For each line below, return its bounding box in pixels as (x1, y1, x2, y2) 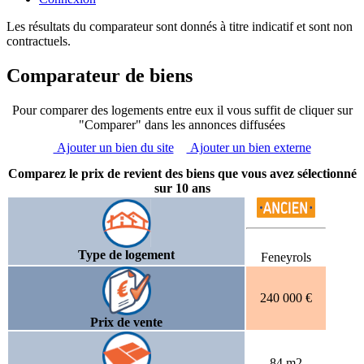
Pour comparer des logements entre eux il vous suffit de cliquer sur (11, 102, 353, 117)
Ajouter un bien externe (186, 140, 311, 154)
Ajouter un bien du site (53, 140, 174, 154)
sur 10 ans (154, 180, 210, 195)
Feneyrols (261, 249, 311, 264)
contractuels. (6, 34, 71, 48)
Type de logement (78, 247, 175, 262)
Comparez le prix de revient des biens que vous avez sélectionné (7, 166, 357, 180)
